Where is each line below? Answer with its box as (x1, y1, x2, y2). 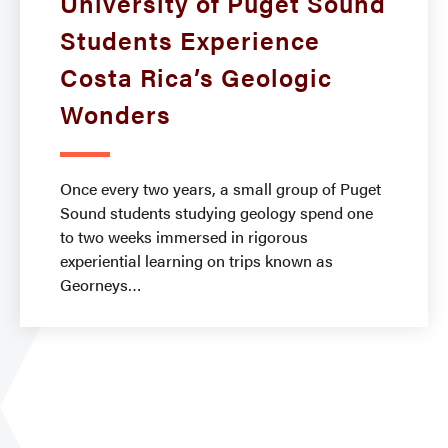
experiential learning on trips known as (60, 248, 333, 272)
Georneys (60, 272, 142, 296)
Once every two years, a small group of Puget (60, 176, 381, 200)
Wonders (60, 95, 171, 131)
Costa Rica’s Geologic (60, 58, 332, 94)
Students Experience (60, 21, 320, 57)
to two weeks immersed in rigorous (60, 224, 308, 248)
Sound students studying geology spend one (60, 200, 373, 224)
